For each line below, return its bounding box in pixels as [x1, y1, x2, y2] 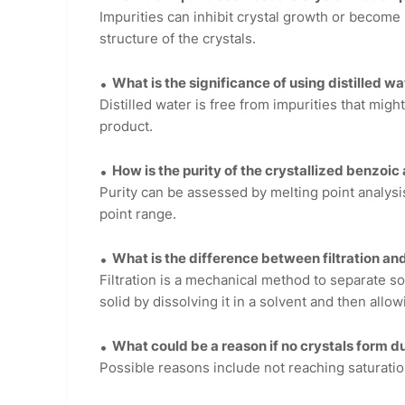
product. [99, 118, 153, 136]
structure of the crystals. [99, 30, 256, 48]
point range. [99, 205, 176, 223]
